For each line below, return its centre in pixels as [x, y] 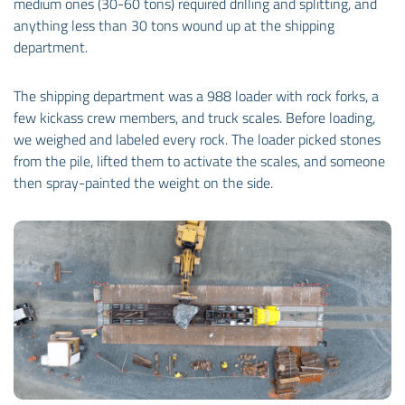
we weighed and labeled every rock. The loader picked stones [197, 139]
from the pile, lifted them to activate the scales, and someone [199, 160]
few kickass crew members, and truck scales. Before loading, [194, 117]
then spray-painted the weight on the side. [143, 182]
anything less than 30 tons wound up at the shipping [174, 25]
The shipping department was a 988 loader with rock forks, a [196, 95]
